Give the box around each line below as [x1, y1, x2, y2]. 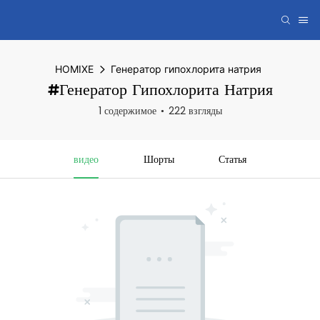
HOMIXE [55, 63, 94, 75]
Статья [219, 153, 247, 165]
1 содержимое [98, 104, 156, 118]
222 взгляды [168, 104, 222, 118]
